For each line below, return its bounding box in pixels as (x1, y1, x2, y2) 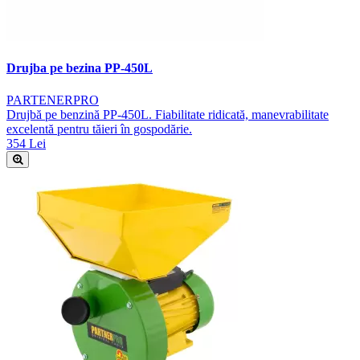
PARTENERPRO (6, 92, 99, 107)
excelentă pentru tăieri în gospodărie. (6, 121, 192, 136)
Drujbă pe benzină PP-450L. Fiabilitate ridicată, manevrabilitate (6, 107, 329, 121)
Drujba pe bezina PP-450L (6, 61, 153, 76)
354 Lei (6, 136, 46, 150)
